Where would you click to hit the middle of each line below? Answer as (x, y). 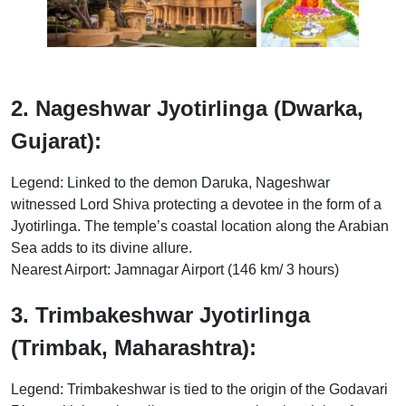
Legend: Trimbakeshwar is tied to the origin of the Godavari (199, 390)
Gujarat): (56, 141)
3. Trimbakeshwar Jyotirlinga (160, 315)
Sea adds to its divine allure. (101, 248)
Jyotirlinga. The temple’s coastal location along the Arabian (200, 227)
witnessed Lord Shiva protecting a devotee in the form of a (196, 205)
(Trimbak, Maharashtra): (134, 348)
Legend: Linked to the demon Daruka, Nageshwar (170, 183)
